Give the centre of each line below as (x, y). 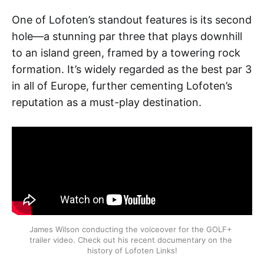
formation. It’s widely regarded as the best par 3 (132, 69)
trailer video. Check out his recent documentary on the (131, 240)
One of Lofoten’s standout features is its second (132, 19)
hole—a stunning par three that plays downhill (127, 36)
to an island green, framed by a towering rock (126, 52)
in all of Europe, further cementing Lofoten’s (122, 85)
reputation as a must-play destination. (107, 102)
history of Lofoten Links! (132, 250)
